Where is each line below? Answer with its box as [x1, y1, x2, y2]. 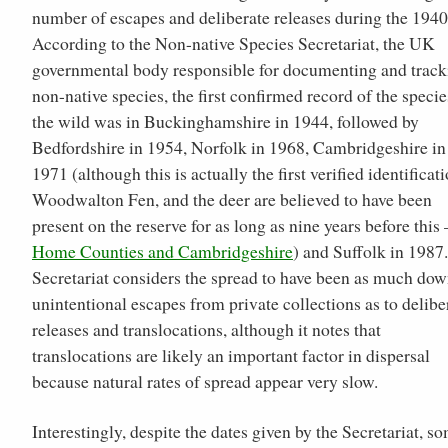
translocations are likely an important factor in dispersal [32, 343, 430, 368]
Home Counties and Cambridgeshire [32, 239, 293, 264]
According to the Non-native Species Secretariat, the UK [32, 31, 435, 56]
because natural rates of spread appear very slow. [32, 369, 378, 394]
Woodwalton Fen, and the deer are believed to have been [32, 187, 432, 212]
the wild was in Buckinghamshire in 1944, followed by [32, 109, 419, 134]
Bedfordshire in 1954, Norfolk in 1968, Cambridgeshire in [32, 135, 446, 160]
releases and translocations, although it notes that [32, 317, 381, 342]
